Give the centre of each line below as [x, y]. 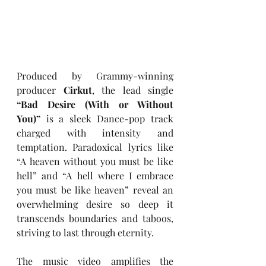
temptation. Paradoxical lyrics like [95, 147]
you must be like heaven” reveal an [95, 190]
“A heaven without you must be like [95, 161]
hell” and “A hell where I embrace [95, 176]
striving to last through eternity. [85, 233]
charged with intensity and [95, 133]
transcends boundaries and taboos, [95, 218]
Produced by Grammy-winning [95, 76]
